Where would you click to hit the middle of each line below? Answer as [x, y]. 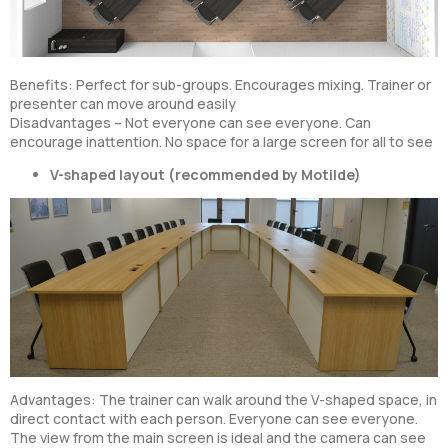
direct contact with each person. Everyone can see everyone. [214, 419]
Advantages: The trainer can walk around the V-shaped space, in [223, 400]
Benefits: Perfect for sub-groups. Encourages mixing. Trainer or [220, 85]
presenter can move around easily [123, 104]
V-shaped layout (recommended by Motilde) [205, 175]
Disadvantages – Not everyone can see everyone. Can [190, 123]
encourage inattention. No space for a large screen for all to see [221, 142]
